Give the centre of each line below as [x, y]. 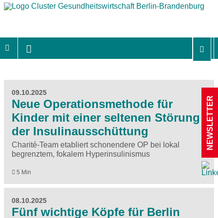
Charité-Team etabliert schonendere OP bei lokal [96, 145]
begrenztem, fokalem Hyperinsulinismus [81, 154]
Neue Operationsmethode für [92, 104]
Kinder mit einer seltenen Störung [106, 117]
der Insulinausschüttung [80, 131]
